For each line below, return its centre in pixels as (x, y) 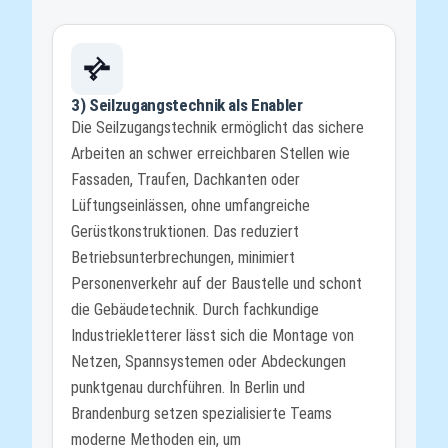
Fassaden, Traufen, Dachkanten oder (185, 179)
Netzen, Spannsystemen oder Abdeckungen (208, 361)
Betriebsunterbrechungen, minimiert (183, 257)
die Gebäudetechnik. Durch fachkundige (195, 309)
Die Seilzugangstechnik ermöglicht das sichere (217, 127)
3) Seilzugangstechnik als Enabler (187, 104)
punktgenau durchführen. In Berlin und (188, 387)
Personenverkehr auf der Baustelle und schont (216, 283)
